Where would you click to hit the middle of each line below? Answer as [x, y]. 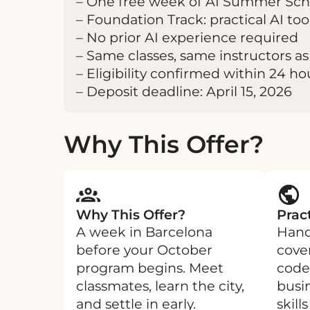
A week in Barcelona [144, 231]
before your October [144, 249]
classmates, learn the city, [160, 285]
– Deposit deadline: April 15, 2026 [184, 91]
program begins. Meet [150, 267]
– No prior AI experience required [187, 37]
